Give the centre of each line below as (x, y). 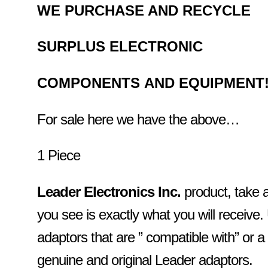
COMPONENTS (91, 83)
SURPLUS (74, 47)
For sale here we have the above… (138, 119)
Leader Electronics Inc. (111, 191)
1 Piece (59, 156)
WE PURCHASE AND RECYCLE (144, 10)
